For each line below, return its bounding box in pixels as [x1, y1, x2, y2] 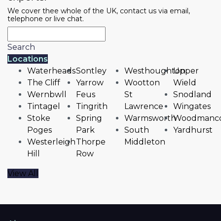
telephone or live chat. [7, 14, 84, 24]
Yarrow [75, 78, 104, 88]
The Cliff [27, 78, 60, 88]
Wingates [173, 102, 211, 111]
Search [7, 42, 35, 52]
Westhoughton [124, 66, 185, 76]
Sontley [75, 66, 107, 76]
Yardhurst [173, 125, 213, 135]
